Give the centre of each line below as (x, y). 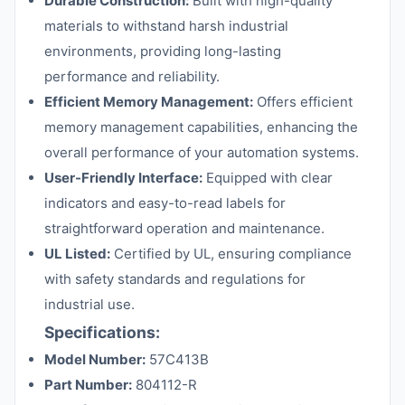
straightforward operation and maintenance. (184, 228)
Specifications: (102, 332)
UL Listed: (77, 254)
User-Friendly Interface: (123, 178)
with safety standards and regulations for (175, 279)
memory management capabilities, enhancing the (201, 127)
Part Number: (88, 385)
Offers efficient (303, 102)
